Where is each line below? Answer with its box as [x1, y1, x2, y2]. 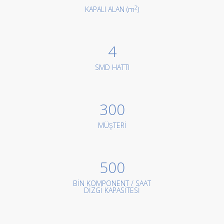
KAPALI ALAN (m [85, 4, 134, 14]
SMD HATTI [94, 62, 129, 72]
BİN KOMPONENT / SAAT [73, 178, 151, 188]
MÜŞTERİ [97, 120, 126, 130]
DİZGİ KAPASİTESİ [84, 185, 140, 195]
